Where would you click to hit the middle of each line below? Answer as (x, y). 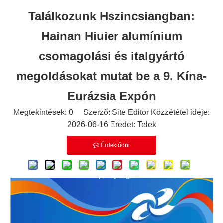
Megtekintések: (41, 112)
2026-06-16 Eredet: (102, 124)
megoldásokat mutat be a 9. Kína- (111, 76)
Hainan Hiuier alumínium (111, 36)
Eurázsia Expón (111, 96)
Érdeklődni (115, 145)
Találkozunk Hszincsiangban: (111, 16)
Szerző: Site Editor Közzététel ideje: (141, 112)
